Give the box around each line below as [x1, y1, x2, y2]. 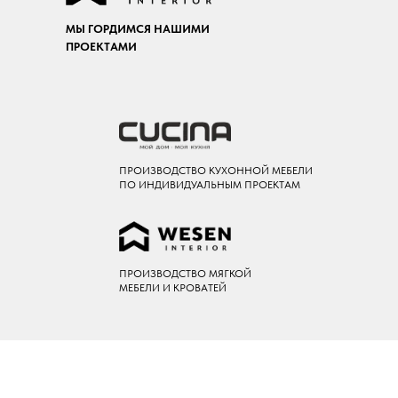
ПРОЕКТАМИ [66, 39, 137, 53]
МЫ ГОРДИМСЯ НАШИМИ [66, 21, 210, 36]
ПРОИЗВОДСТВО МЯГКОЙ [119, 267, 251, 280]
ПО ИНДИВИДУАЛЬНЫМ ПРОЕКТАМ [119, 178, 300, 191]
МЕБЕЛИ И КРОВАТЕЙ [119, 281, 227, 294]
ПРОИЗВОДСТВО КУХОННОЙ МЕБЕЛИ [119, 163, 313, 177]
